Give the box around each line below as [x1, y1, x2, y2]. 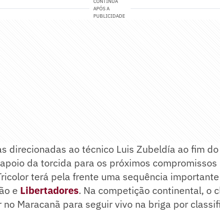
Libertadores [20, 184, 79, 197]
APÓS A [93, 5, 110, 12]
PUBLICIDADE [93, 13, 126, 20]
